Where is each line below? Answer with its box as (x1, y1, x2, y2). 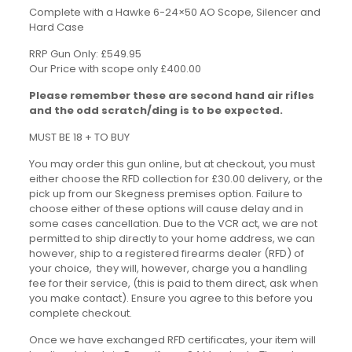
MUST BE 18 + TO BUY (28, 130, 130, 145)
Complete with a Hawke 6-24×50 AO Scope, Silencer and (28, 5, 321, 20)
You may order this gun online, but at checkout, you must (28, 156, 315, 171)
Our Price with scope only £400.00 (28, 61, 201, 76)
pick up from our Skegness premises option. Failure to (28, 186, 302, 201)
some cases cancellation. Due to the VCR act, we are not (28, 216, 317, 231)
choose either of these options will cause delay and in (28, 201, 303, 216)
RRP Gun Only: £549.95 (28, 46, 141, 61)
